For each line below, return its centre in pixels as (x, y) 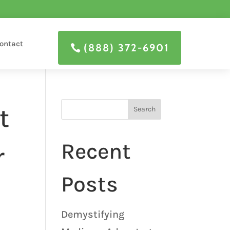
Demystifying (93, 214)
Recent (96, 151)
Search (144, 109)
